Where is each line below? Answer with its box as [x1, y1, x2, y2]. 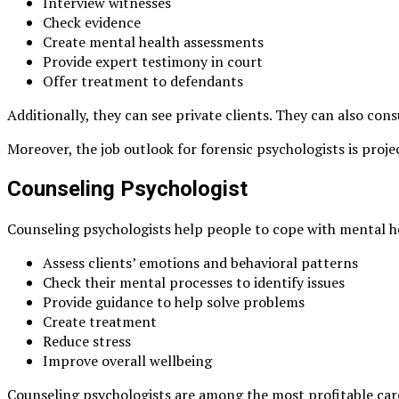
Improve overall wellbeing [43, 351, 212, 371]
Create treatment [43, 312, 157, 332]
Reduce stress [43, 331, 131, 352]
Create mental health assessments [43, 32, 264, 53]
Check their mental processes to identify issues [43, 273, 345, 293]
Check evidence [43, 12, 141, 33]
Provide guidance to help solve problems [43, 292, 305, 313]
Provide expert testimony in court [43, 52, 263, 72]
